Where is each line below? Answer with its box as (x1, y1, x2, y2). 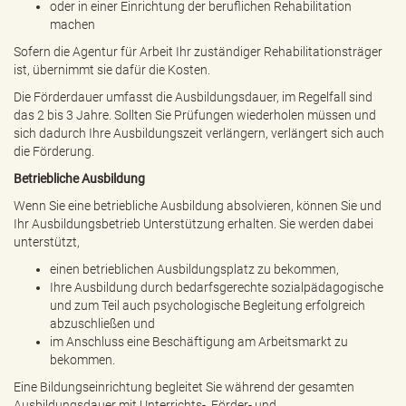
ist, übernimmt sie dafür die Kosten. (14, 63, 210, 77)
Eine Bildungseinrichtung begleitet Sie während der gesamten (14, 380, 354, 394)
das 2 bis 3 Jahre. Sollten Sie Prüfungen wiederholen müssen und (14, 108, 376, 122)
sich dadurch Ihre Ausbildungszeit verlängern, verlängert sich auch (14, 126, 384, 140)
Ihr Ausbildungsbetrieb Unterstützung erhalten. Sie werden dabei (14, 217, 373, 231)
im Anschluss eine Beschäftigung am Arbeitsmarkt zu (50, 334, 348, 349)
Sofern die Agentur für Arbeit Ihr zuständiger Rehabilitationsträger (14, 44, 382, 59)
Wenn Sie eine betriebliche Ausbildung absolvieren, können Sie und (14, 198, 382, 213)
